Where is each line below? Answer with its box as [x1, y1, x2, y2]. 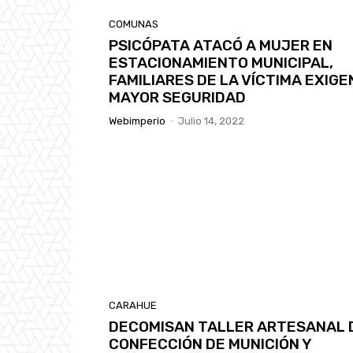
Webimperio [109, 114, 165, 127]
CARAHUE [109, 299, 157, 311]
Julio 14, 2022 [178, 114, 244, 127]
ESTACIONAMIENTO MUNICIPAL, [109, 53, 333, 72]
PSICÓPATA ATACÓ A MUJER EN [109, 35, 333, 54]
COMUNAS [109, 17, 158, 30]
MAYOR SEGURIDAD [109, 87, 246, 106]
